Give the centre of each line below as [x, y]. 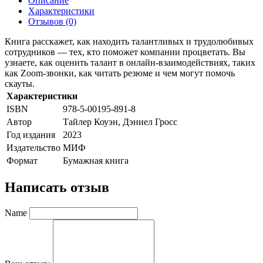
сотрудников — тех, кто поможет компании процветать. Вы [125, 52]
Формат [22, 160]
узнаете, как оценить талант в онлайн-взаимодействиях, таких [130, 62]
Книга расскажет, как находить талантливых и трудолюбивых [129, 41]
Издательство [33, 147]
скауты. [20, 83]
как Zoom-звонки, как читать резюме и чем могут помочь [120, 73]
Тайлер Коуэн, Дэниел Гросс [120, 122]
